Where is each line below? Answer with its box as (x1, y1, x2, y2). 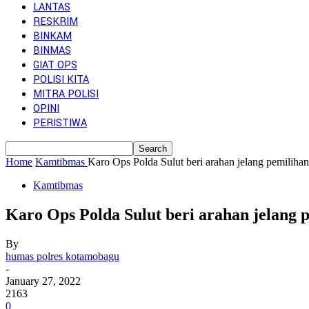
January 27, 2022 (6, 275, 81, 287)
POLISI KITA (33, 72, 89, 87)
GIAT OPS (33, 58, 77, 72)
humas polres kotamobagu (6, 250, 119, 262)
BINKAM (33, 29, 72, 43)
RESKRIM (33, 14, 78, 29)
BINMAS (33, 43, 71, 58)
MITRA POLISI (33, 87, 99, 101)
